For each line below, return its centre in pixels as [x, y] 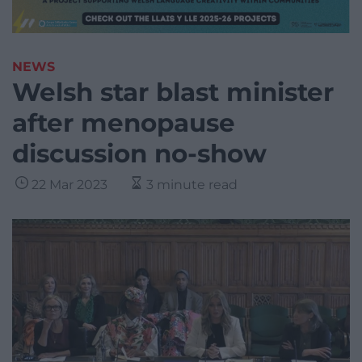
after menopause [124, 123]
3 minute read [192, 185]
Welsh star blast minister [173, 93]
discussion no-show [139, 154]
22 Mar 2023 [69, 185]
